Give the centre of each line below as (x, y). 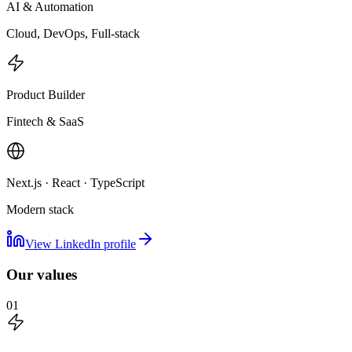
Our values (42, 274)
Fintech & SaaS (45, 122)
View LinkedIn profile (81, 244)
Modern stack (40, 210)
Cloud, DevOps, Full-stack (73, 34)
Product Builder (46, 95)
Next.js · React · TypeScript (75, 183)
